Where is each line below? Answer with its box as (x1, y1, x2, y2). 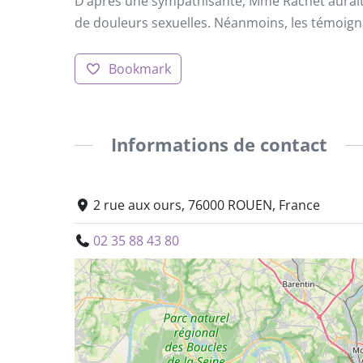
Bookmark (108, 60, 171, 79)
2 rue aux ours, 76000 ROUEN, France (93, 195, 321, 214)
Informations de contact (110, 132, 327, 158)
